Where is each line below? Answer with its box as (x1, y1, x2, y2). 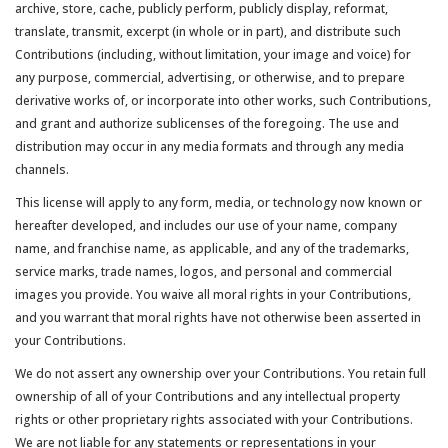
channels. (15, 161, 69, 178)
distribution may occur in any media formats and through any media (15, 138, 404, 155)
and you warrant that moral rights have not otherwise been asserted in (15, 309, 421, 326)
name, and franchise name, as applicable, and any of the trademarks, (15, 240, 409, 257)
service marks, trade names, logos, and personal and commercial (15, 263, 392, 280)
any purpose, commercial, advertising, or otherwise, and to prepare (15, 69, 405, 86)
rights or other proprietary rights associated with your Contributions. (15, 411, 413, 428)
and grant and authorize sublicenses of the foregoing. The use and (15, 115, 399, 132)
